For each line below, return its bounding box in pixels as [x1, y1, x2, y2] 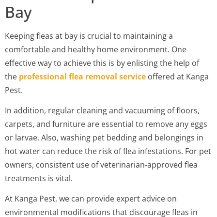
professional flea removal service [19, 71, 146, 82]
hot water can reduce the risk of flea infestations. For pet [5, 145, 211, 156]
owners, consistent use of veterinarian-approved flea [5, 159, 198, 170]
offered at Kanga [146, 71, 209, 82]
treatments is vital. [5, 172, 73, 184]
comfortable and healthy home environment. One [5, 44, 186, 55]
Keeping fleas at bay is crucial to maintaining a [5, 30, 173, 41]
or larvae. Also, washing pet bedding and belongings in [5, 132, 203, 143]
